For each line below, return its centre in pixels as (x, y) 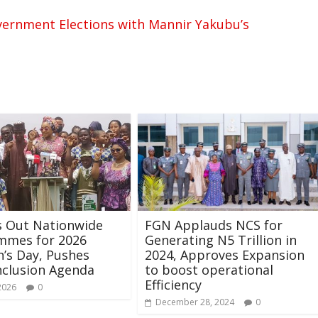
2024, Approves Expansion (225, 254)
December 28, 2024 (195, 302)
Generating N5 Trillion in (221, 240)
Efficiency (173, 284)
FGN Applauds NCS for (214, 225)
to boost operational (209, 269)
